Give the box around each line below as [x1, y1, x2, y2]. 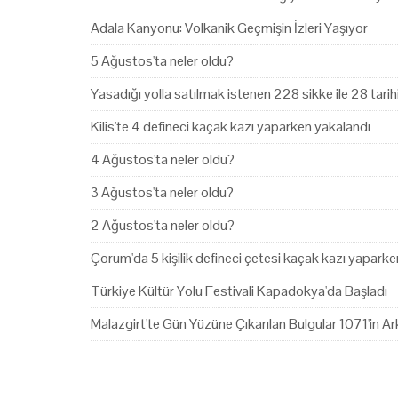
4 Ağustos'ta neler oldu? [91, 149, 235, 169]
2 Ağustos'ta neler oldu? [91, 215, 235, 235]
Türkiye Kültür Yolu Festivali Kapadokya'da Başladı [91, 281, 387, 300]
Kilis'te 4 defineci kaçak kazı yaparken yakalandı [91, 116, 370, 136]
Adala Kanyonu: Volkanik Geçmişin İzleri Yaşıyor [91, 18, 368, 37]
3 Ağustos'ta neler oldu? [91, 182, 234, 202]
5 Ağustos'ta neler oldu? [91, 51, 234, 70]
